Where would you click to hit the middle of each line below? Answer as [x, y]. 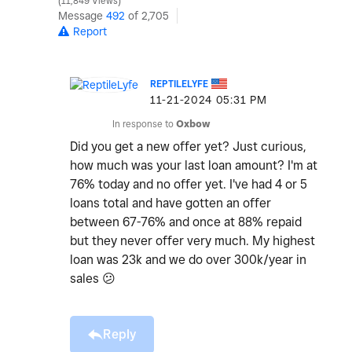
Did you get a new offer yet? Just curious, [188, 147]
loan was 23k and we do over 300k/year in [188, 260]
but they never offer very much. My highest [192, 241]
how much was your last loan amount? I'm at [194, 166]
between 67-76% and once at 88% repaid [186, 222]
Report [90, 32]
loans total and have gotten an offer [170, 203]
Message [82, 16]
